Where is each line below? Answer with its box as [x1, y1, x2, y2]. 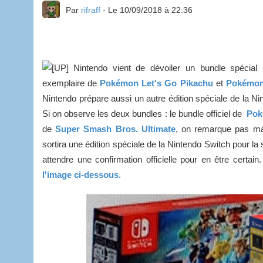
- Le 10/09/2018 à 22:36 [100, 5, 193, 15]
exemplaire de [42, 77, 100, 88]
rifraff [81, 5, 100, 15]
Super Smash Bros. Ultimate [55, 123, 176, 134]
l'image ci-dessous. [42, 169, 121, 180]
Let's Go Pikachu [141, 77, 213, 88]
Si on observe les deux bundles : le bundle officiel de [42, 108, 247, 119]
